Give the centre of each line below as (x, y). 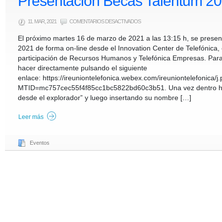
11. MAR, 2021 (43, 21)
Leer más (31, 117)
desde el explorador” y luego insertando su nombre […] (105, 98)
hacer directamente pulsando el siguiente (83, 68)
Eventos (40, 143)
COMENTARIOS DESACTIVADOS (105, 21)
